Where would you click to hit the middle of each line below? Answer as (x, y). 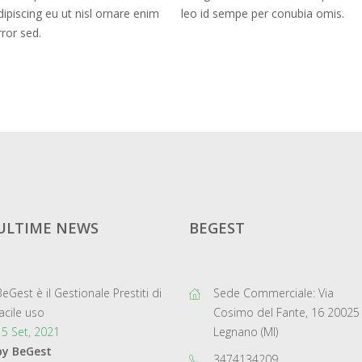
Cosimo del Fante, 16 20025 (286, 312)
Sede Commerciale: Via (274, 293)
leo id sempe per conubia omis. (263, 13)
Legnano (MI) (246, 332)
